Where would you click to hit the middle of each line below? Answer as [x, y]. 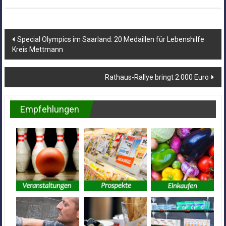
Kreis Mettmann [37, 50]
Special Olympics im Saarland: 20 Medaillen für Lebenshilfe [110, 40]
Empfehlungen [49, 109]
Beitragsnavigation [61, 38]
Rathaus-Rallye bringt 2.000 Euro [157, 77]
